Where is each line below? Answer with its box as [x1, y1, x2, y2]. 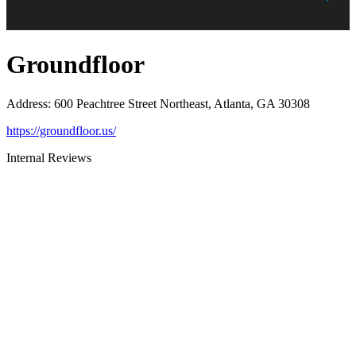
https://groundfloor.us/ [6, 123, 116, 137]
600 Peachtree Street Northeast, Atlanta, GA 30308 [54, 96, 310, 110]
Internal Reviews [6, 150, 91, 164]
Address [6, 96, 48, 110]
